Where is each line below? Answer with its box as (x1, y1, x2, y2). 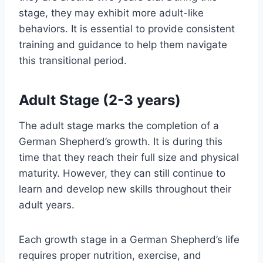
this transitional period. (19, 55, 127, 67)
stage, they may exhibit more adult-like (19, 7, 204, 19)
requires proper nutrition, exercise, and (19, 249, 201, 262)
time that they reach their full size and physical (19, 151, 239, 164)
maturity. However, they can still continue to (19, 167, 225, 180)
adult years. (19, 199, 75, 211)
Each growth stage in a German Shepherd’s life (19, 234, 240, 246)
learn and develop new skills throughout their (19, 183, 231, 195)
